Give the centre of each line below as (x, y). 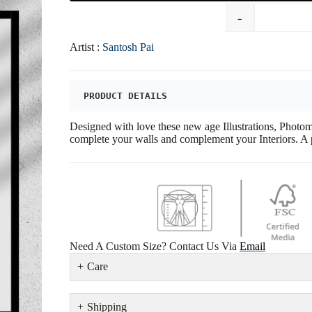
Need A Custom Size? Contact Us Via (155, 247)
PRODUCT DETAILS (125, 96)
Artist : (86, 47)
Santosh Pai (128, 47)
